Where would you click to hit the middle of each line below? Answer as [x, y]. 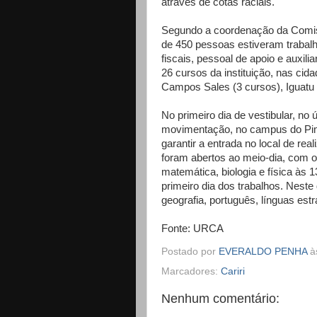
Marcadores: [191, 271]
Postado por [190, 251]
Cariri [233, 271]
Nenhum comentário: [220, 298]
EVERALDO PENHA [263, 251]
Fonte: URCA [192, 229]
